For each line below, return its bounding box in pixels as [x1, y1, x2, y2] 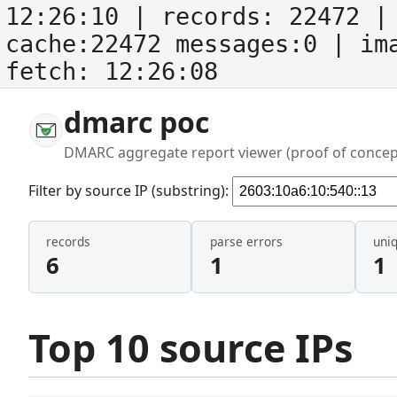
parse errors [209, 233, 283, 251]
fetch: [5, 58, 105, 85]
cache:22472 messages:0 [5, 30, 331, 58]
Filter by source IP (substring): [28, 180, 232, 200]
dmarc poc [64, 103, 209, 141]
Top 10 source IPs [28, 321, 353, 374]
